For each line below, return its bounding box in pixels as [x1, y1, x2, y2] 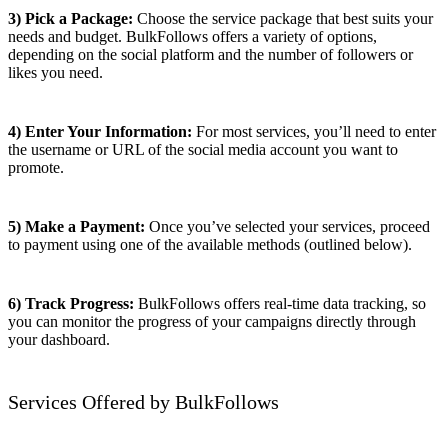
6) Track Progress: [8, 295, 134, 313]
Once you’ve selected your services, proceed [145, 218, 430, 236]
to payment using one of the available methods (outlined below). [8, 236, 412, 254]
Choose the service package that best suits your [133, 10, 433, 28]
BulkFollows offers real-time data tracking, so [134, 295, 426, 313]
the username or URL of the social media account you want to [8, 141, 398, 159]
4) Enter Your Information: [8, 123, 192, 141]
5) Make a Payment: [8, 218, 145, 236]
